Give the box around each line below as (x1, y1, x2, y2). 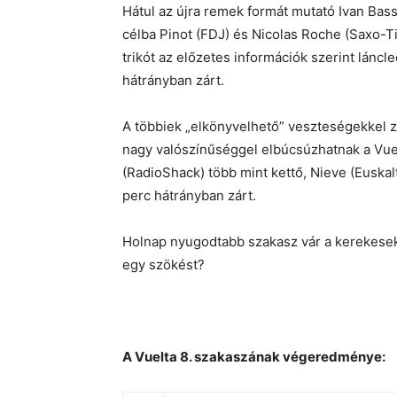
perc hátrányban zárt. (122, 187, 256, 205)
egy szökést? (122, 256, 205, 274)
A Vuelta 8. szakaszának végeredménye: (122, 348, 385, 366)
